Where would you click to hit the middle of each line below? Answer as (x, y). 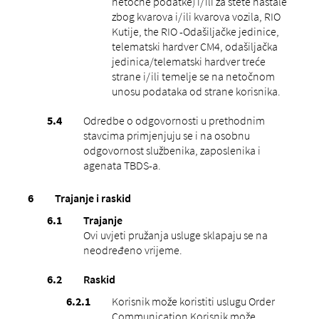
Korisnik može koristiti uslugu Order (193, 301)
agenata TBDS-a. (122, 165)
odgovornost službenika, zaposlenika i (172, 150)
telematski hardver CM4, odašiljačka (194, 46)
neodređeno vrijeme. (132, 250)
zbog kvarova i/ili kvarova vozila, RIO (196, 16)
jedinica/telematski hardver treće (188, 61)
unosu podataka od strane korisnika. (196, 91)
